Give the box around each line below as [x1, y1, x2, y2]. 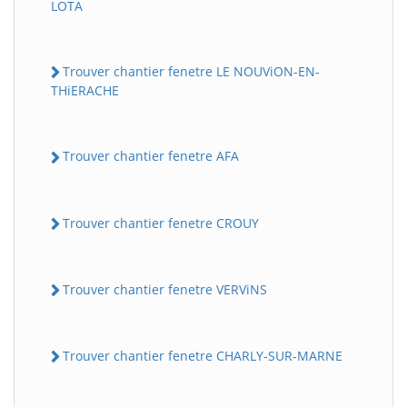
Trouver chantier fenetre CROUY [63, 213, 259, 232]
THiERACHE [51, 82, 119, 100]
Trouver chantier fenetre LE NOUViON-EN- [63, 63, 320, 80]
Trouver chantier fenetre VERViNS [63, 280, 267, 298]
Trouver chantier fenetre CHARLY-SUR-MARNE [63, 347, 342, 364]
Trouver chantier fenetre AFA [63, 147, 239, 165]
